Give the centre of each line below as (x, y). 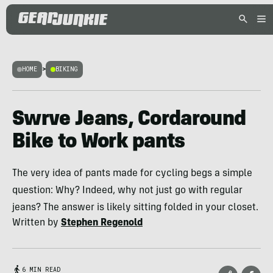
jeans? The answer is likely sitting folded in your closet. (135, 208)
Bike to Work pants (99, 143)
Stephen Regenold (102, 223)
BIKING (67, 69)
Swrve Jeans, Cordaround (129, 120)
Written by (37, 223)
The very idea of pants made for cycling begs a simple (132, 174)
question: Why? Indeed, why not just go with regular (127, 191)
